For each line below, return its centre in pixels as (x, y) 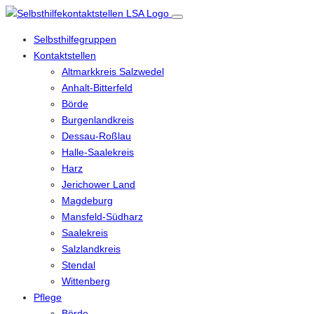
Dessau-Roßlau (96, 136)
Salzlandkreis (91, 249)
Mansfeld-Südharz (102, 217)
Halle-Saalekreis (98, 152)
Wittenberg (86, 281)
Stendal (78, 265)
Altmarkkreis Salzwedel (113, 72)
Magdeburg (87, 201)
